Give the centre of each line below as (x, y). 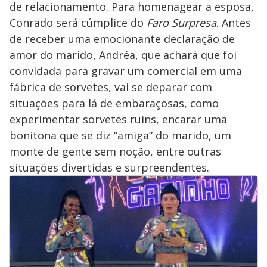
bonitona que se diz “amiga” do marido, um (120, 135)
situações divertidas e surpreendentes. (109, 167)
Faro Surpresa (181, 22)
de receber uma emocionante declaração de (122, 38)
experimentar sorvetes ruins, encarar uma (118, 119)
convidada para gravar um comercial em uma (126, 71)
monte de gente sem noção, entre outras (115, 151)
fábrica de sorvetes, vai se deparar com (111, 87)
